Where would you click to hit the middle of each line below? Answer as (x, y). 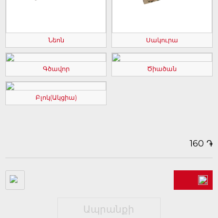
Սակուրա (162, 40)
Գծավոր (56, 69)
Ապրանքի (109, 209)
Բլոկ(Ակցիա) (56, 98)
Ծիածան (162, 69)
